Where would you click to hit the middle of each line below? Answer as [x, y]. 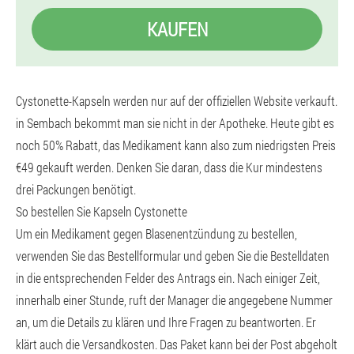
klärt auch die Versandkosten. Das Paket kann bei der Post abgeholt [177, 344]
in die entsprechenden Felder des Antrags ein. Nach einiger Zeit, [168, 278]
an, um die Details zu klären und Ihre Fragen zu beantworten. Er [166, 322]
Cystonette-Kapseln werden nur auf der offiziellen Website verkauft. [177, 101]
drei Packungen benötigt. [76, 189]
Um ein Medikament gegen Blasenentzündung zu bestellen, [156, 233]
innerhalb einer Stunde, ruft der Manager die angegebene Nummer [174, 300]
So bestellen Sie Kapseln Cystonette [102, 211]
